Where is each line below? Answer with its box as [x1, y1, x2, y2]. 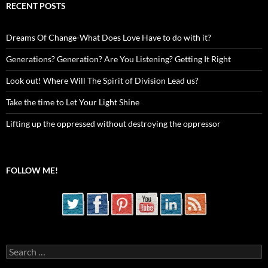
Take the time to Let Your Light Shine [6, 97, 139, 108]
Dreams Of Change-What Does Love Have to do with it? [6, 32, 211, 43]
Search [5, 244, 31, 255]
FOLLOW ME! [6, 165, 58, 176]
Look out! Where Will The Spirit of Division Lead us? [6, 75, 199, 86]
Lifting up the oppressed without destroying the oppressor [6, 118, 221, 129]
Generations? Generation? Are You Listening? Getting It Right [6, 54, 231, 65]
